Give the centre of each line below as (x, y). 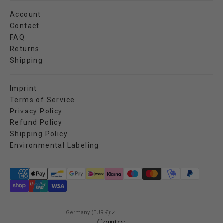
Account (26, 14)
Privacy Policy (36, 111)
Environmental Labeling (55, 145)
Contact (25, 26)
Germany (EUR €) (88, 212)
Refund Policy (36, 122)
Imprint (24, 88)
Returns (25, 49)
